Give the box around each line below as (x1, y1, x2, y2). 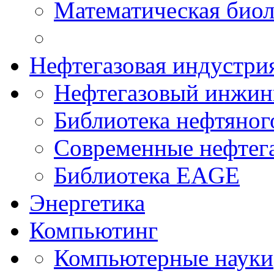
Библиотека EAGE (54, 161, 240, 188)
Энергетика (29, 189, 145, 216)
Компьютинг (29, 217, 158, 243)
